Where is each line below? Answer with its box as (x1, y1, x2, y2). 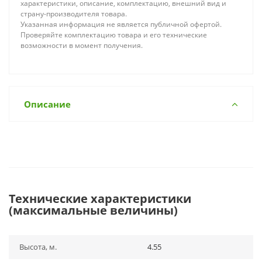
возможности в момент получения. (20, 40, 143, 50)
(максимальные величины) (9, 202, 178, 218)
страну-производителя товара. (20, 9, 127, 19)
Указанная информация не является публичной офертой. (20, 19, 222, 29)
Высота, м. (19, 242, 57, 252)
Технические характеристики (9, 191, 191, 206)
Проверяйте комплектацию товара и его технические (20, 30, 207, 40)
